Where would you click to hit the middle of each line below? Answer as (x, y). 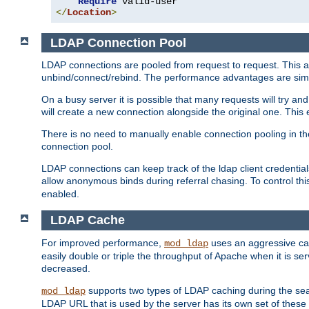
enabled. (60, 194)
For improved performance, (103, 242)
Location (89, 12)
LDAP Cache (87, 220)
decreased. (66, 268)
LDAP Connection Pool (118, 42)
